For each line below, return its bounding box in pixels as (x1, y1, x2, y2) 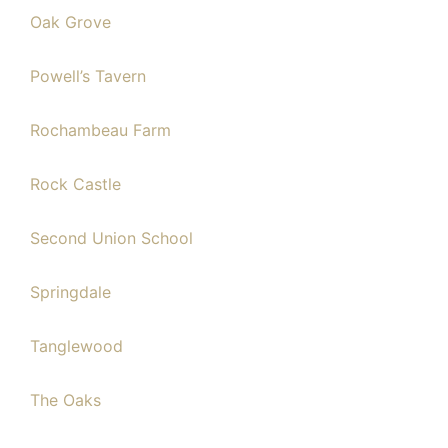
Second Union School (30, 228, 193, 248)
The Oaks (30, 390, 101, 410)
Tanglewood (30, 336, 123, 356)
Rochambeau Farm (30, 120, 171, 140)
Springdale (30, 282, 111, 302)
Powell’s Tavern (30, 66, 146, 86)
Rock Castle (30, 174, 121, 194)
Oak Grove (30, 12, 111, 32)
